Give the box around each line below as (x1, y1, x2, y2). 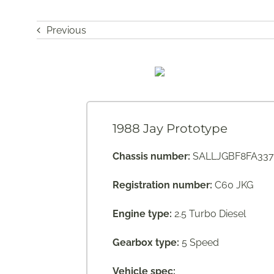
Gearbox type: (113, 237, 180, 249)
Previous (46, 24, 86, 36)
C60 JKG (212, 179, 254, 191)
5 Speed (179, 237, 220, 249)
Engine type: (113, 208, 172, 220)
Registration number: (113, 179, 213, 191)
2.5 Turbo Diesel (172, 208, 246, 220)
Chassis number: (113, 150, 191, 163)
